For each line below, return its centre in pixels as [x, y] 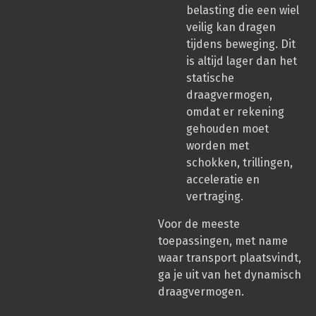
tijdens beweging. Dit [241, 44]
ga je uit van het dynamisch [230, 274]
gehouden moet [227, 129]
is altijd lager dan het [242, 61]
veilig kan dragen [231, 28]
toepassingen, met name [223, 241]
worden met [218, 146]
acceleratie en [223, 180]
